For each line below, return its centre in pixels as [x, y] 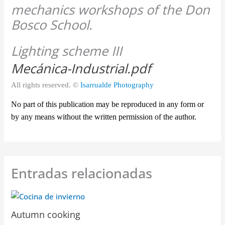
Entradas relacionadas [82, 173]
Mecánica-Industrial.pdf [81, 68]
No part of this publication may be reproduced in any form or [108, 104]
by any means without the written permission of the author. [104, 117]
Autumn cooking [46, 214]
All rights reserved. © [46, 85]
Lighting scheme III [67, 50]
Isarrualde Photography [117, 85]
